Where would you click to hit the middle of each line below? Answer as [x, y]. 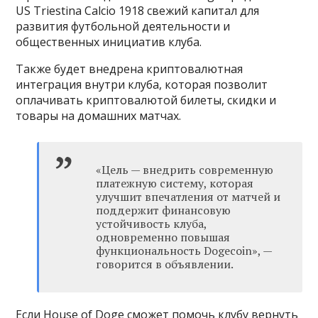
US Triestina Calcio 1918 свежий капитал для [138, 11]
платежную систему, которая [175, 183]
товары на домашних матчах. [99, 116]
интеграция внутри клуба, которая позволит [142, 85]
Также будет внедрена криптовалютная [130, 69]
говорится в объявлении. [165, 264]
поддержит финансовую [164, 210]
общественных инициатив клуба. [109, 42]
